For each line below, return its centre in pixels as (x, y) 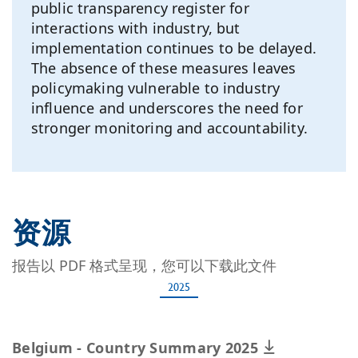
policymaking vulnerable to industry (156, 88)
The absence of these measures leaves (164, 68)
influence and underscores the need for (167, 108)
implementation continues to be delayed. (174, 48)
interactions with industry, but (136, 28)
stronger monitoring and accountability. (169, 128)
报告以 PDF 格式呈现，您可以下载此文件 (144, 266)
